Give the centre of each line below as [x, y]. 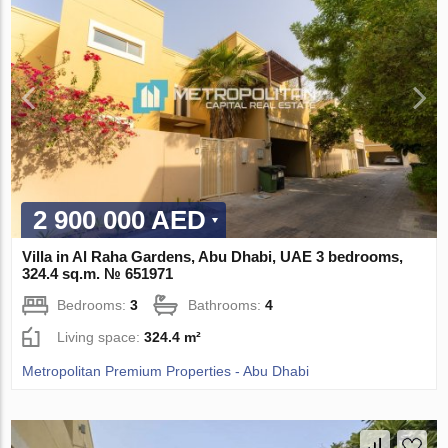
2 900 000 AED [120, 220]
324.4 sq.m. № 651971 [98, 274]
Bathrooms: [227, 305]
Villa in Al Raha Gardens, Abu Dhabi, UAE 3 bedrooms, [213, 257]
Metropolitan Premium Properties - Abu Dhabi [166, 371]
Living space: [101, 337]
